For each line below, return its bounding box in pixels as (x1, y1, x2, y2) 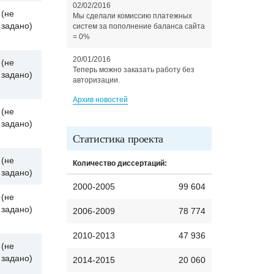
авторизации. (72, 76, 120, 84)
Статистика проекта (72, 131, 164, 146)
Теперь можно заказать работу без (72, 65, 194, 74)
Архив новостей (72, 95, 128, 104)
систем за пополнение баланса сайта (72, 22, 205, 31)
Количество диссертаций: (72, 159, 167, 168)
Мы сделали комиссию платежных (72, 12, 192, 20)
